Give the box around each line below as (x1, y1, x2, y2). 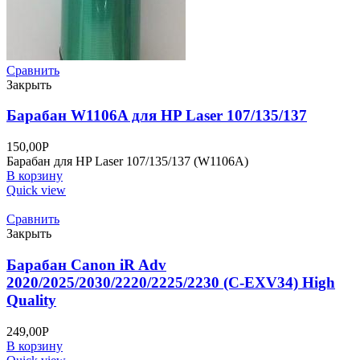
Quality (6, 291, 56, 309)
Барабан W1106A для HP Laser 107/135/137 (6, 107, 307, 125)
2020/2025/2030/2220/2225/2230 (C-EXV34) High (6, 273, 335, 291)
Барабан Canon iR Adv (6, 256, 166, 273)
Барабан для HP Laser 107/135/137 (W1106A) (6, 154, 248, 169)
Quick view (6, 183, 66, 198)
